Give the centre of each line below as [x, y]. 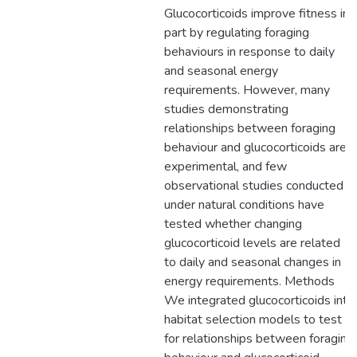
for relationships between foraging [259, 339]
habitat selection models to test [253, 320]
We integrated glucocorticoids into [259, 300]
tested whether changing [233, 224]
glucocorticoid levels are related [252, 243]
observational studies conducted [254, 186]
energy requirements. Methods [249, 281]
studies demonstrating [226, 109]
